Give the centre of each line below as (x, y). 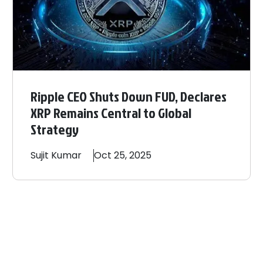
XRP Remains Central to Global (111, 112)
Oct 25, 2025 (123, 155)
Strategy (55, 129)
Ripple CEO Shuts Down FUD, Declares (129, 96)
